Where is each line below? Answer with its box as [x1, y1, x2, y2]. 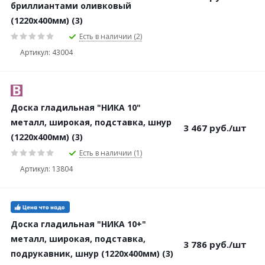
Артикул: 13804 [20, 163, 73, 174]
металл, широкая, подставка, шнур [11, 117, 172, 128]
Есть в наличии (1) [79, 147, 142, 158]
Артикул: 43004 [20, 47, 73, 57]
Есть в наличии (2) [79, 31, 142, 41]
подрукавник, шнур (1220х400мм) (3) [11, 248, 173, 259]
